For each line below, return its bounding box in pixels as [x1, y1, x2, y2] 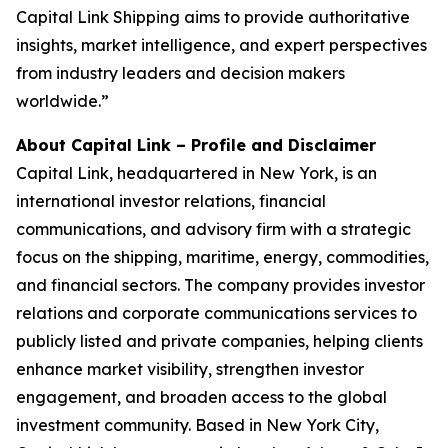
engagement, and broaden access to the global [16, 387, 387, 407]
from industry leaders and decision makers [16, 63, 345, 83]
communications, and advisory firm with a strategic [16, 219, 411, 239]
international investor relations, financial [16, 191, 326, 211]
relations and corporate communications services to [16, 303, 417, 323]
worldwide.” [16, 91, 109, 111]
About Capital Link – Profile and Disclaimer [16, 135, 376, 155]
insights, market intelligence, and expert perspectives [16, 35, 427, 55]
